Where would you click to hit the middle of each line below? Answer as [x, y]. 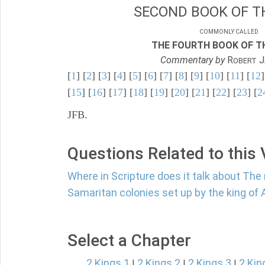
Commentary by [193, 60]
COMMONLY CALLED [229, 32]
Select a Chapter [129, 240]
